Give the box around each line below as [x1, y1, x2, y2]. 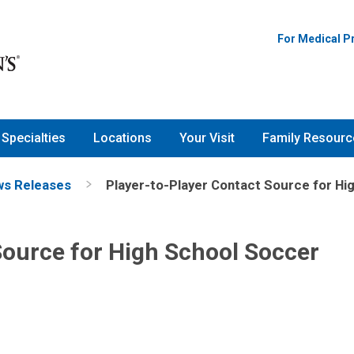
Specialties [2, 130, 66, 146]
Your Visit [179, 130, 235, 146]
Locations [93, 130, 152, 146]
